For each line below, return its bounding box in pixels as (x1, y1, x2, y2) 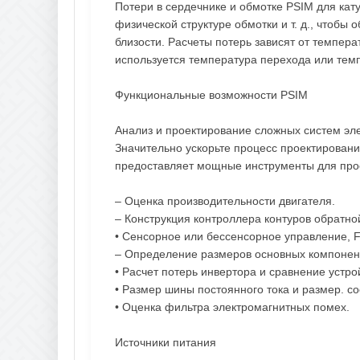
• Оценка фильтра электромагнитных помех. (115, 300, 350, 313)
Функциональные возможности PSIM (115, 88, 308, 101)
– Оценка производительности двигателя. (115, 194, 335, 207)
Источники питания (115, 335, 216, 349)
